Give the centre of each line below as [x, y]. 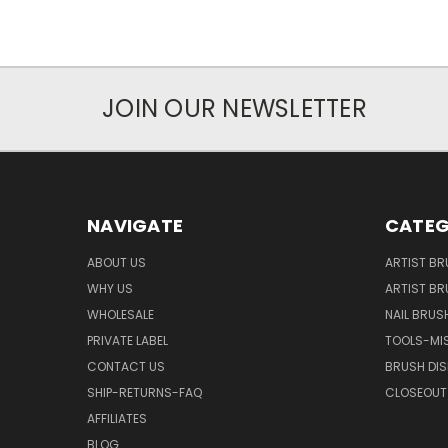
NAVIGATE [135, 225]
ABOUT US [116, 262]
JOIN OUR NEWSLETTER [234, 108]
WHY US [110, 288]
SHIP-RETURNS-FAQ [144, 392]
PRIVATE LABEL [127, 340]
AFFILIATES [117, 418]
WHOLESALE [120, 314]
